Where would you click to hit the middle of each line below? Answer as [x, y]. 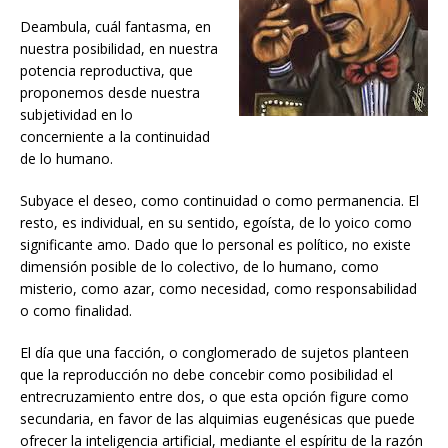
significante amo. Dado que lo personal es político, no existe [215, 244]
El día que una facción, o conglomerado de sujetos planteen [214, 352]
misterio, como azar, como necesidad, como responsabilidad [218, 288]
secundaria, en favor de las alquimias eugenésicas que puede [217, 418]
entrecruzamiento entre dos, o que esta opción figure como [214, 396]
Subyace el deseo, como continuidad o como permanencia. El [219, 200]
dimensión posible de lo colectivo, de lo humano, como [199, 266]
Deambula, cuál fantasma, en [115, 26]
